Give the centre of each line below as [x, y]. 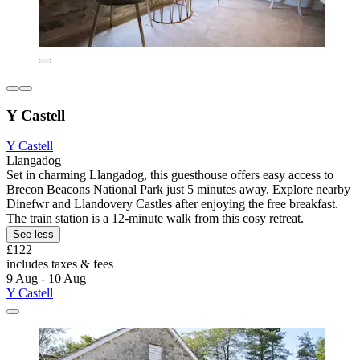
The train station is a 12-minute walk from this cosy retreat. [155, 219]
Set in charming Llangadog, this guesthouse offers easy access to [170, 175]
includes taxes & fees [60, 264]
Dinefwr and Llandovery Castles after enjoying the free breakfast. [172, 204]
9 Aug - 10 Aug [46, 279]
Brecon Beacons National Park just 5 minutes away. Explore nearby [178, 190]
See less [33, 235]
